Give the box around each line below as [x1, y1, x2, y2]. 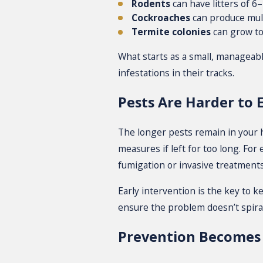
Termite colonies [131, 25, 211, 38]
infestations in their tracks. [117, 66, 234, 79]
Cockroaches [131, 11, 191, 24]
